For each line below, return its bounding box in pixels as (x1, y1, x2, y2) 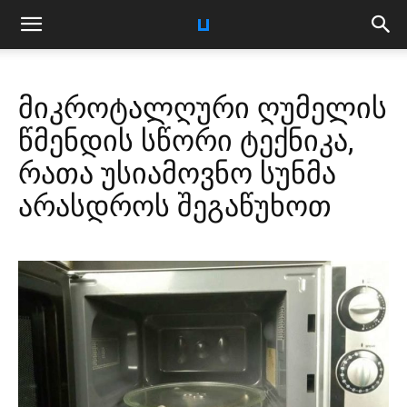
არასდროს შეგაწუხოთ (18, 189, 332, 223)
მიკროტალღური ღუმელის (18, 91, 387, 125)
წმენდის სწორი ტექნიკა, (18, 124, 353, 158)
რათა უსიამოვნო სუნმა (18, 156, 336, 191)
